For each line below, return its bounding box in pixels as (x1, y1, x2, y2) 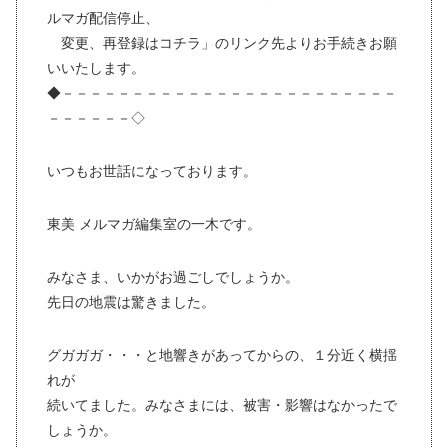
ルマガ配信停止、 (47, 11, 159, 26)
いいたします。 (47, 61, 145, 76)
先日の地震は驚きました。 (47, 295, 215, 310)
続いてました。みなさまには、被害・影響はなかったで (47, 398, 397, 413)
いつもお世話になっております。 (47, 164, 257, 179)
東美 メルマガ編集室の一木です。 (47, 217, 261, 232)
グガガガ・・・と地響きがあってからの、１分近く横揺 (47, 348, 397, 363)
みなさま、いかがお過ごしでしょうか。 (47, 270, 299, 285)
